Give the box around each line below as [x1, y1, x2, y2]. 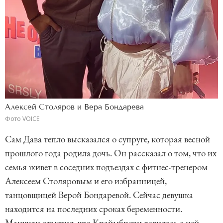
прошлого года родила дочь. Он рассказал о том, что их [5, 147, 217, 160]
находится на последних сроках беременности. [5, 203, 182, 216]
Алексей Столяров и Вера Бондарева [5, 103, 144, 112]
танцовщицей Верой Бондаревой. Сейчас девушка [5, 189, 193, 202]
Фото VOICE [5, 114, 39, 123]
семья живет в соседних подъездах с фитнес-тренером [5, 161, 208, 174]
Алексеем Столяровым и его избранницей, [5, 175, 167, 188]
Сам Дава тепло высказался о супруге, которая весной [5, 133, 210, 146]
